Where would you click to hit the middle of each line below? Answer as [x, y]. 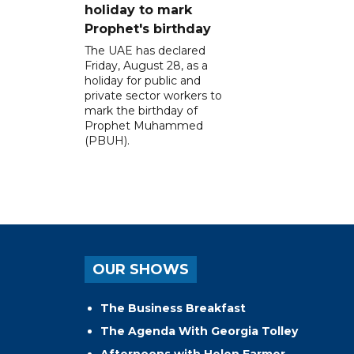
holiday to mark [138, 10]
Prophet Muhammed [144, 126]
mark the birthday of [141, 111]
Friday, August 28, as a [146, 66]
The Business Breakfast [173, 309]
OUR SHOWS [141, 270]
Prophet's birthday [148, 29]
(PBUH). [107, 141]
